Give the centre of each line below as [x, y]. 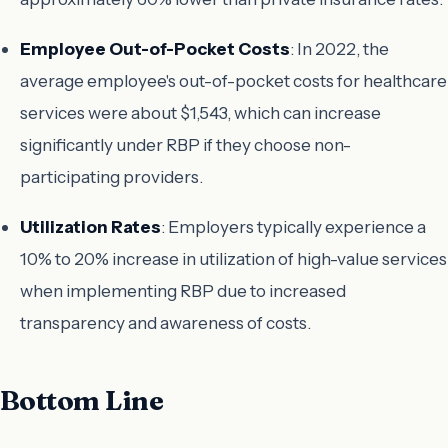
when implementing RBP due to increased [183, 291]
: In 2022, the [339, 49]
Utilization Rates [90, 227]
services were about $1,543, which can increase [200, 113]
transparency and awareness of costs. [165, 323]
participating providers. [111, 177]
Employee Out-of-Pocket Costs [155, 49]
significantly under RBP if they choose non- [185, 145]
